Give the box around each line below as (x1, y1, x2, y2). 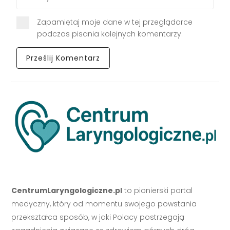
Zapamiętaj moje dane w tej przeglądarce (37, 17, 193, 28)
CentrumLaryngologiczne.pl (11, 185, 123, 196)
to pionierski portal (122, 185, 193, 196)
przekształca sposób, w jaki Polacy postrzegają (11, 212, 185, 223)
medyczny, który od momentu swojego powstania (11, 199, 197, 209)
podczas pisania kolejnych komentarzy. (37, 29, 183, 40)
